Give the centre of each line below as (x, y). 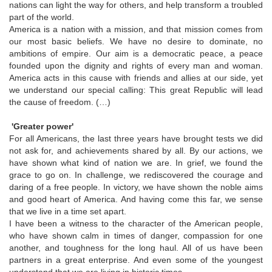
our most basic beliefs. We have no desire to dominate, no (136, 41)
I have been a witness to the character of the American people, (136, 223)
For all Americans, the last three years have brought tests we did (136, 138)
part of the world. (42, 17)
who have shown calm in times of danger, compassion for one (136, 235)
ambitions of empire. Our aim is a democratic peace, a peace (136, 53)
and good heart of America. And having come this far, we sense (136, 199)
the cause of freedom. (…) (60, 102)
